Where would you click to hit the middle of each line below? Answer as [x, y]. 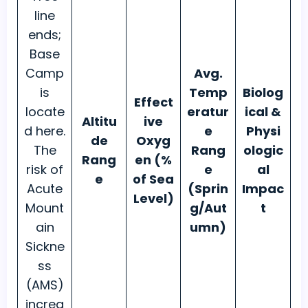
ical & [263, 112]
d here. [45, 131]
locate [45, 112]
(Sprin [208, 189]
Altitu [99, 122]
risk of [45, 170]
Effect [153, 102]
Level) [153, 199]
